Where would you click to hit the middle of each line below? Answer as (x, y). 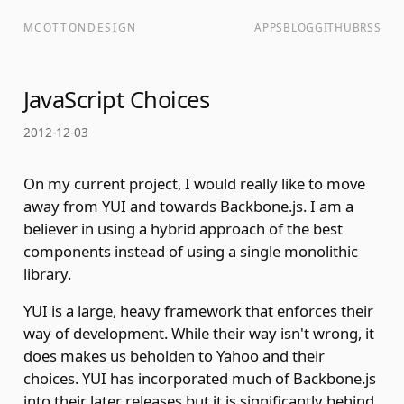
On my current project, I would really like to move (194, 183)
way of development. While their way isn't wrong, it (198, 334)
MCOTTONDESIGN (80, 28)
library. (47, 273)
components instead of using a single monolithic (190, 251)
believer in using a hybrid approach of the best (183, 228)
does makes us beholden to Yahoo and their (174, 356)
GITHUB (338, 28)
